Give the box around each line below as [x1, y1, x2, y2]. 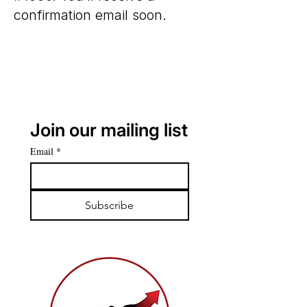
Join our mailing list [30, 119, 188, 140]
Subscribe [85, 199, 134, 212]
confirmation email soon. [14, 7, 167, 23]
